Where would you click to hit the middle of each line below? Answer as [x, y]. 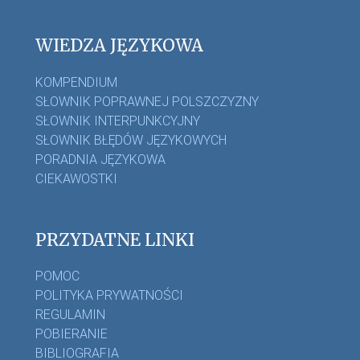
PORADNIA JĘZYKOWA [100, 159]
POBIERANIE [72, 334]
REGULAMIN [70, 315]
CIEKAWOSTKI [76, 178]
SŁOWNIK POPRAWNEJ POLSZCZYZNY [147, 101]
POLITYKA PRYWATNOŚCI [109, 296]
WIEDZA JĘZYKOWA [119, 46]
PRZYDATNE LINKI [115, 239]
